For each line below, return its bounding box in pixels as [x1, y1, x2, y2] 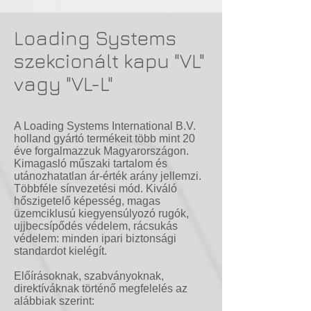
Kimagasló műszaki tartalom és [14, 158, 167, 169]
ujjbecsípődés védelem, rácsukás [14, 220, 178, 232]
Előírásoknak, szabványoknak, [14, 270, 164, 282]
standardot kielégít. [14, 245, 107, 257]
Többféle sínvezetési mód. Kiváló [14, 183, 177, 194]
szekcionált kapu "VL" [14, 49, 205, 72]
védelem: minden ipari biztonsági [14, 233, 176, 244]
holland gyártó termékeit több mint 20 [14, 133, 195, 144]
